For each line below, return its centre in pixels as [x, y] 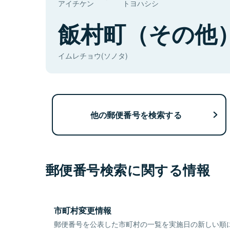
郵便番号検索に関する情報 [128, 170]
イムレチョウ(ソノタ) [93, 56]
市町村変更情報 [83, 210]
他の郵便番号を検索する [136, 114]
